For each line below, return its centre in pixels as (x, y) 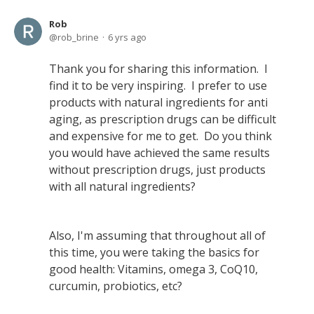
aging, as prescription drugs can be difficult (163, 119)
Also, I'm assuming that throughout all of (157, 235)
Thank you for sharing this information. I (158, 69)
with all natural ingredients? (124, 186)
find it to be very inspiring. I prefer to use (158, 86)
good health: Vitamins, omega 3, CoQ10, (153, 269)
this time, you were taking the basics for (154, 252)
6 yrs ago (127, 37)
